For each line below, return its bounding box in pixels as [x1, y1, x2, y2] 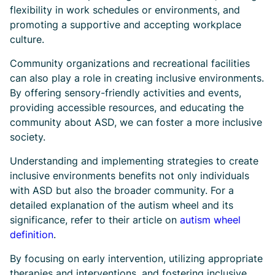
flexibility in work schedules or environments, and [10, 4, 240, 17]
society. [10, 131, 45, 144]
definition [10, 228, 53, 241]
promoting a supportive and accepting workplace [10, 18, 241, 31]
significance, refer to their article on [10, 214, 180, 227]
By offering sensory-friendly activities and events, [10, 87, 241, 99]
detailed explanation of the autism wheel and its [10, 199, 233, 212]
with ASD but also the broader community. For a [10, 184, 234, 197]
